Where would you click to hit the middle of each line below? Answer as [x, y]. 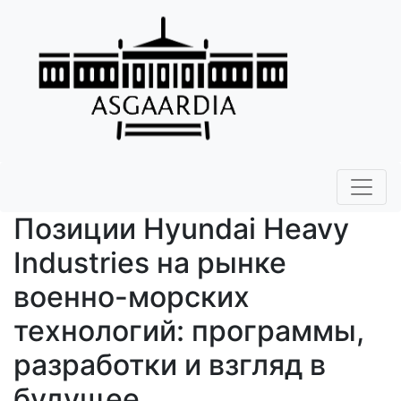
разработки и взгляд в [170, 365]
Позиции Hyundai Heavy [181, 229]
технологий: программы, [189, 331]
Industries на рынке [150, 263]
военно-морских [132, 297]
